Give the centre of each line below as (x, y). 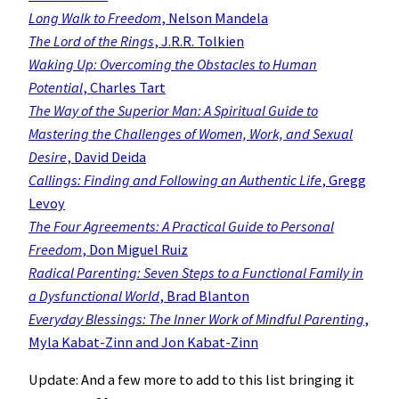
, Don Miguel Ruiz (135, 250)
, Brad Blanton (204, 296)
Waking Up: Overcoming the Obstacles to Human (173, 65)
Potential (56, 88)
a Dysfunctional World (94, 296)
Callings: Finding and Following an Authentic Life (175, 180)
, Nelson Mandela (215, 18)
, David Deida (106, 157)
